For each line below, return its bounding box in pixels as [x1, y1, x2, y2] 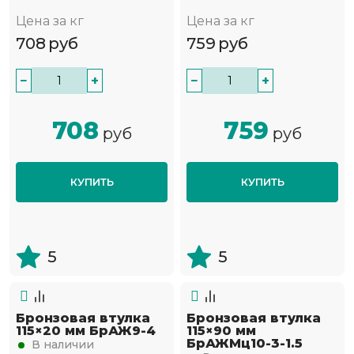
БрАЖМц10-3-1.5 [186, 336, 303, 352]
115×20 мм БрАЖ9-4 [16, 323, 156, 339]
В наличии [32, 337, 94, 352]
